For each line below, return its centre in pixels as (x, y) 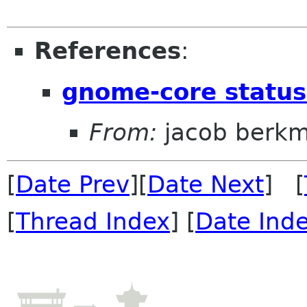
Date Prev (73, 185)
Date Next (206, 185)
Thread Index (93, 222)
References (108, 51)
